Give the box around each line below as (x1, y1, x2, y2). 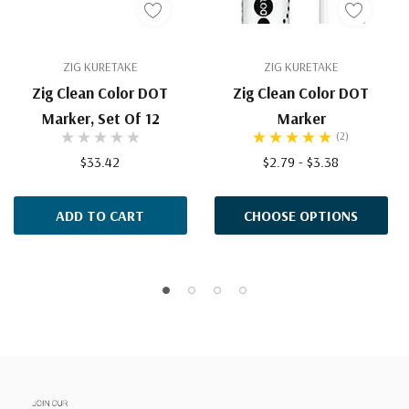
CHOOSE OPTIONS (244, 206, 359, 225)
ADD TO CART (56, 206, 145, 225)
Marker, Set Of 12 (40, 109, 160, 129)
